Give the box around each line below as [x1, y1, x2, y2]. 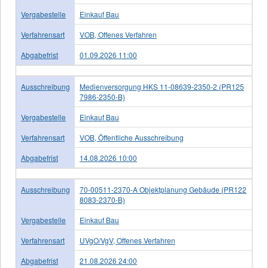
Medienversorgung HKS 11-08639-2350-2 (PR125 [80, 81, 244, 92]
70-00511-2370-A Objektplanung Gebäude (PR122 [80, 184, 246, 194]
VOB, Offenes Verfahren [80, 29, 157, 39]
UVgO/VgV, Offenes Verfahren [80, 235, 175, 245]
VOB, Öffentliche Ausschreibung [80, 132, 184, 142]
